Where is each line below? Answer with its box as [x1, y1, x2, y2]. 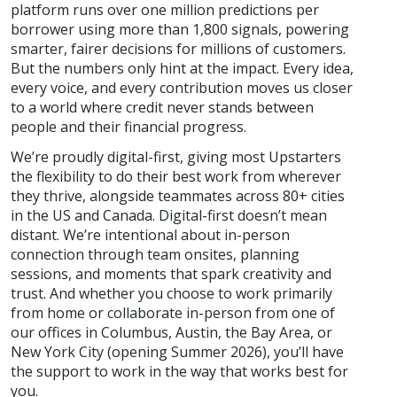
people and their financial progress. [11, 117, 246, 137]
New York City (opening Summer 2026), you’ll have [11, 341, 344, 362]
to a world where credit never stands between [11, 97, 314, 118]
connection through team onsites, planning [11, 244, 300, 264]
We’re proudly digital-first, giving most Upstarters [11, 146, 341, 167]
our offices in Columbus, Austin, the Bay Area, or [11, 322, 332, 342]
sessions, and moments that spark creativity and [11, 263, 331, 284]
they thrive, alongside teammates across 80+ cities [11, 185, 345, 206]
